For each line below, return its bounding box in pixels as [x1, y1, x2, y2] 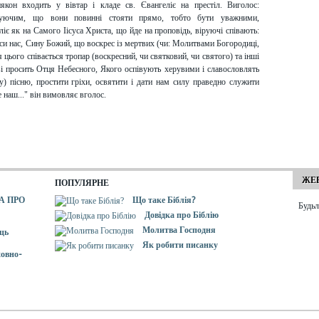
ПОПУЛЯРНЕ [55, 178, 110, 188]
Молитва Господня [142, 225, 216, 235]
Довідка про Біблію [145, 210, 219, 220]
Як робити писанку [142, 240, 219, 250]
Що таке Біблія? [132, 195, 196, 205]
